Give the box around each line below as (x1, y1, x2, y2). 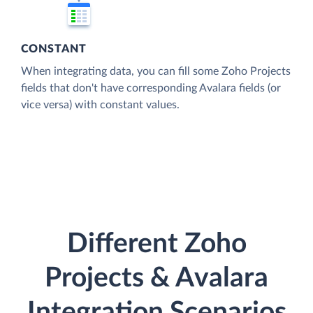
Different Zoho (66, 231, 247, 259)
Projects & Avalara (45, 265, 268, 293)
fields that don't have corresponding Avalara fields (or (21, 82, 281, 94)
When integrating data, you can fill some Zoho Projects (21, 65, 291, 77)
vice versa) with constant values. (21, 99, 180, 110)
